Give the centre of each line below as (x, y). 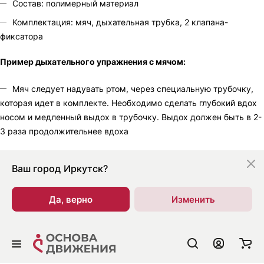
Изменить (193, 199)
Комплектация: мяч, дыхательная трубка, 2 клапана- (120, 22)
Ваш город (36, 169)
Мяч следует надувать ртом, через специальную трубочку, (133, 89)
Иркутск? (86, 169)
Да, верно (71, 199)
